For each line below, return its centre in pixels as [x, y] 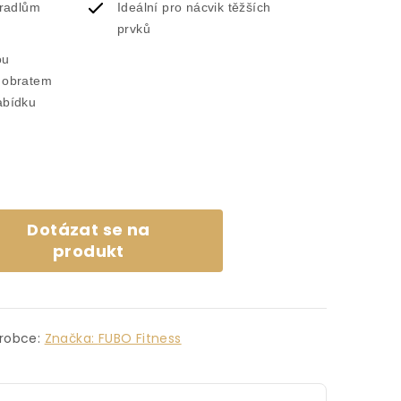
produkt [89, 251]
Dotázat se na [89, 230]
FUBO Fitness [140, 338]
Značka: [71, 338]
